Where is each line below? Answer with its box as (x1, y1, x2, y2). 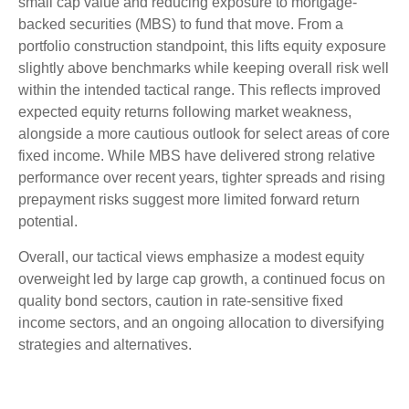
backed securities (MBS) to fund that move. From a (18, 16, 343, 33)
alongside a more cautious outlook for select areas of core (18, 126, 390, 142)
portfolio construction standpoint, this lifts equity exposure (18, 38, 386, 55)
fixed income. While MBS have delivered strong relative (18, 148, 375, 164)
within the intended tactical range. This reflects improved (18, 82, 381, 99)
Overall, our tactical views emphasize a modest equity (18, 249, 364, 266)
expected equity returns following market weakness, (18, 104, 351, 121)
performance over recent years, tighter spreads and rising (18, 170, 385, 186)
